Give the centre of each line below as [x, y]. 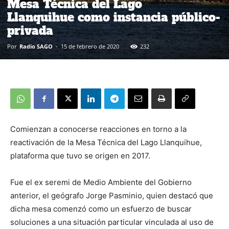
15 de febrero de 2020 [90, 46]
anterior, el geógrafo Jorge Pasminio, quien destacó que [112, 196]
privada [30, 31]
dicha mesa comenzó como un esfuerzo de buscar [101, 209]
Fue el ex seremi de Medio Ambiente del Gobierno [101, 182]
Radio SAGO [36, 46]
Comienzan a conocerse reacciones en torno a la [98, 129]
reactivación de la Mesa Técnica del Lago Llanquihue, [106, 142]
